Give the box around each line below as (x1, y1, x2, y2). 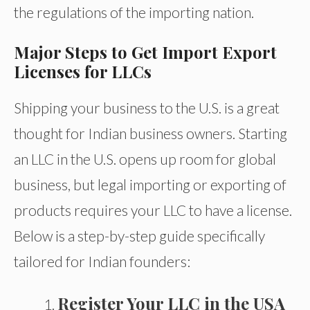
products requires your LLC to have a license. (14, 201, 292, 219)
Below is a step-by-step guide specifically (14, 226, 265, 244)
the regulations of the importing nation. (14, 3, 254, 21)
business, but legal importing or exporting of (14, 175, 286, 193)
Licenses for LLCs (14, 60, 152, 82)
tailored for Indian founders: (14, 252, 190, 270)
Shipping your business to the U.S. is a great (14, 98, 280, 116)
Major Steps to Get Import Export (14, 40, 277, 63)
